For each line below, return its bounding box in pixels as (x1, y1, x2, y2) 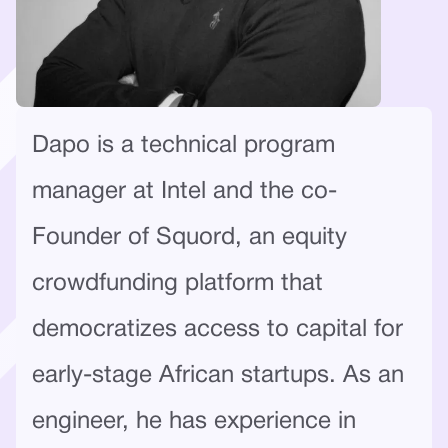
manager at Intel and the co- (32, 180, 337, 203)
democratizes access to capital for (32, 318, 403, 341)
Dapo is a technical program (32, 134, 335, 157)
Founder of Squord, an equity (32, 226, 347, 249)
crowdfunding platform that (32, 272, 323, 295)
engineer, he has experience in (32, 410, 356, 433)
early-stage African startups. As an (32, 364, 404, 387)
